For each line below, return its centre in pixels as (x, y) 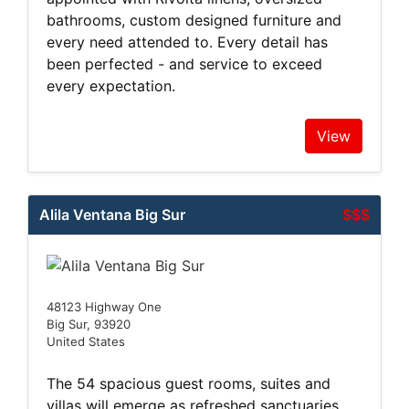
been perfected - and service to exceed (184, 63)
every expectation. (111, 85)
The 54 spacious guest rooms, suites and (189, 383)
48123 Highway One (104, 306)
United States (86, 341)
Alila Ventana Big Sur (112, 214)
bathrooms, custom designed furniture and (194, 20)
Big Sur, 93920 (89, 324)
